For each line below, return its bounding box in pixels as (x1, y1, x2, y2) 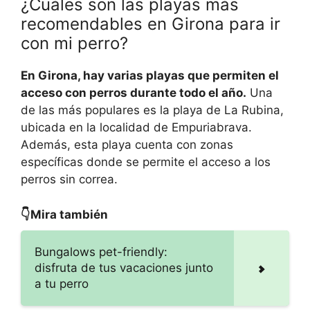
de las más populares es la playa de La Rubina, (21, 103, 284, 118)
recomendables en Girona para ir (21, 14, 280, 35)
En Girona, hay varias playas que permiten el (21, 69, 279, 83)
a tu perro (35, 276, 89, 291)
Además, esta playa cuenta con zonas (21, 138, 233, 152)
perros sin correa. (21, 172, 118, 187)
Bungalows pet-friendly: (35, 244, 167, 259)
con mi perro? (21, 33, 128, 54)
